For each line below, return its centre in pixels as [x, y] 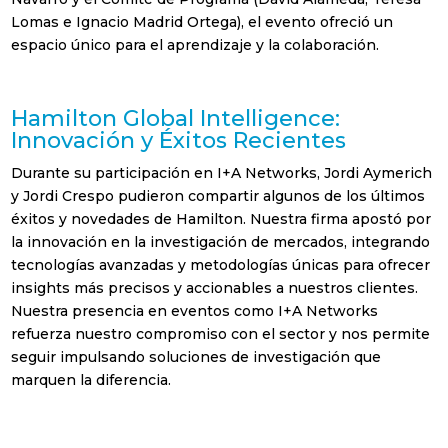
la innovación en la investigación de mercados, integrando [221, 241]
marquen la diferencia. [91, 379]
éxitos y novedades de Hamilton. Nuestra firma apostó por [221, 218]
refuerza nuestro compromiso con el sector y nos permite [221, 333]
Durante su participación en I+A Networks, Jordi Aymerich [222, 172]
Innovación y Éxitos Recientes [179, 140]
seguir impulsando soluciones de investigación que [196, 356]
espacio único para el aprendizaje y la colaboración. [195, 44]
